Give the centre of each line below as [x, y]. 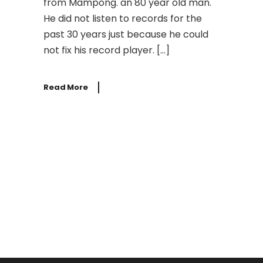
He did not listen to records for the [123, 18]
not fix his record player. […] [107, 50]
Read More [66, 87]
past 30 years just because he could [126, 34]
